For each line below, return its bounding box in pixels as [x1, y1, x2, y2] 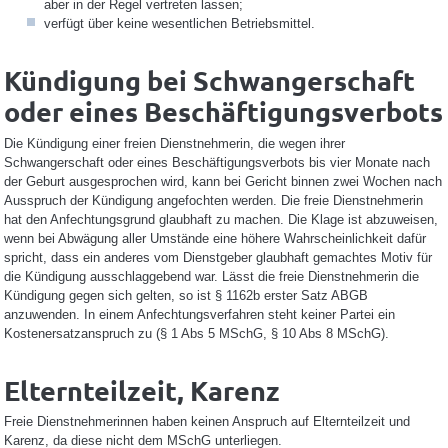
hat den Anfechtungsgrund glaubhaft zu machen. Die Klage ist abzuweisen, [3, 211, 438, 227]
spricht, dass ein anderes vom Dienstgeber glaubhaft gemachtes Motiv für [3, 249, 432, 265]
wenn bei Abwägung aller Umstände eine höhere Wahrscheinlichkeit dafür [3, 230, 426, 246]
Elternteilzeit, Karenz [3, 372, 280, 407]
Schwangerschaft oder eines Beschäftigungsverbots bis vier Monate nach [3, 154, 430, 170]
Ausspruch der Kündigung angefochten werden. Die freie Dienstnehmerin [3, 192, 423, 208]
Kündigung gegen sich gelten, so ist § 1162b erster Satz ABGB [3, 287, 368, 303]
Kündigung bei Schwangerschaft [3, 63, 415, 97]
